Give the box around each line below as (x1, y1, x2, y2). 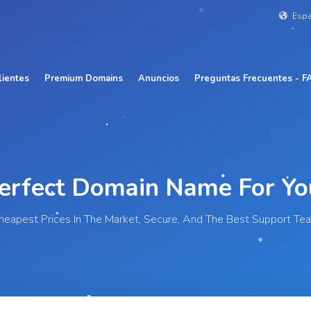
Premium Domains (44, 72, 123, 85)
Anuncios (138, 72, 179, 85)
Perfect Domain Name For (3, 171, 295, 204)
